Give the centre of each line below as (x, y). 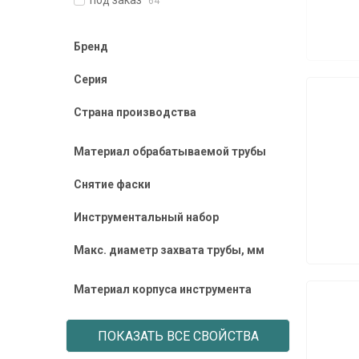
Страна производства (135, 112)
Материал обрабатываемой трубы (170, 151)
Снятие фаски (112, 184)
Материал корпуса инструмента (163, 289)
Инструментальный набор (146, 217)
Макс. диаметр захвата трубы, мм (169, 250)
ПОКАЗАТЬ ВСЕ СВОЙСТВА (178, 336)
